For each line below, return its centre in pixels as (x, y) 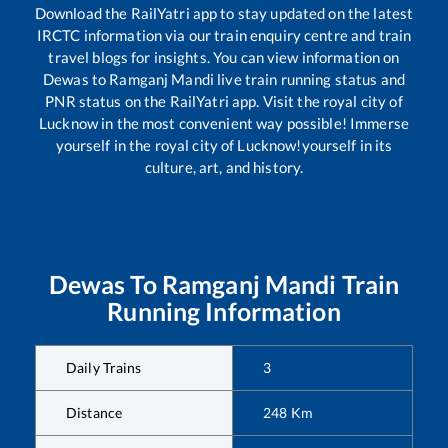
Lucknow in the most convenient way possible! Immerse (224, 123)
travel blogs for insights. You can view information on (224, 57)
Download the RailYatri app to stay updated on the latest (224, 13)
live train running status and (309, 79)
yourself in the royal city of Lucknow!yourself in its (224, 145)
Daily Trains (104, 368)
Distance (94, 413)
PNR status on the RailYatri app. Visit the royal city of (224, 101)
